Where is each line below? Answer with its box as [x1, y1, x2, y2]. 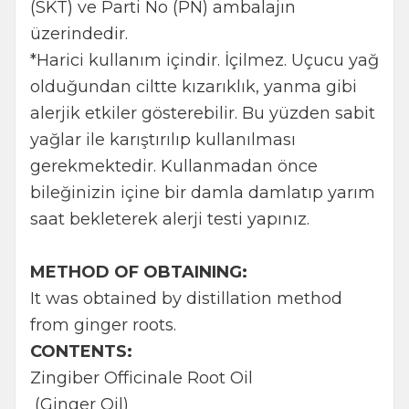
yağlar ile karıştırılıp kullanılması [30, 129, 296, 150]
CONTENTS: [30, 341, 132, 362]
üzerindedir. [30, 23, 128, 44]
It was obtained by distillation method [30, 288, 342, 309]
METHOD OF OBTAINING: [30, 261, 247, 282]
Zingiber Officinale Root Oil [30, 367, 253, 388]
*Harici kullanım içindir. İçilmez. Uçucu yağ [30, 49, 379, 70]
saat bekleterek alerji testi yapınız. [30, 208, 314, 229]
